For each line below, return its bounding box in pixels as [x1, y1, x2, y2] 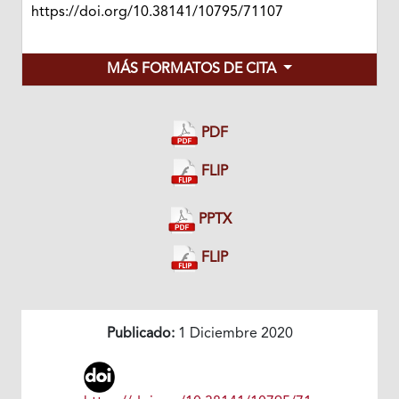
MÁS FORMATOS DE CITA [107, 62, 281, 77]
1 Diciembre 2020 [174, 326, 293, 341]
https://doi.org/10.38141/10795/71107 [30, 5, 283, 20]
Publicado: [106, 326, 175, 341]
